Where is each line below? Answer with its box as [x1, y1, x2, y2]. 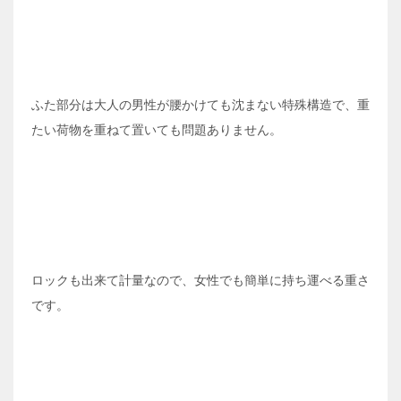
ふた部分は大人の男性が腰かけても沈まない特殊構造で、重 [31, 98, 370, 113]
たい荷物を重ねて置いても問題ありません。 [31, 123, 282, 138]
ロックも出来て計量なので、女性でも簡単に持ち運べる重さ [31, 273, 370, 288]
